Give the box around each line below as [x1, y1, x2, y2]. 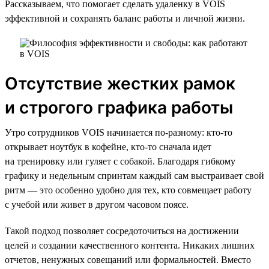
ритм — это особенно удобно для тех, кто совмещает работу [5, 184, 252, 195]
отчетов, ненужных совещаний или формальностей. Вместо [5, 254, 251, 265]
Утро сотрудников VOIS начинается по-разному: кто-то [5, 127, 232, 138]
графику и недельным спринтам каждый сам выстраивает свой [5, 170, 264, 181]
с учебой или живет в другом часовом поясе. [5, 199, 189, 210]
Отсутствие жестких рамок [5, 73, 235, 94]
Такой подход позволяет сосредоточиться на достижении [5, 225, 239, 236]
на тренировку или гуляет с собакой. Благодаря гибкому [5, 156, 235, 166]
